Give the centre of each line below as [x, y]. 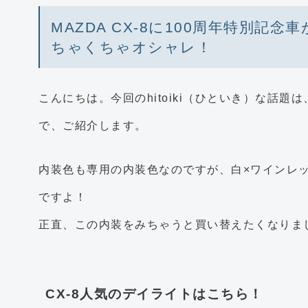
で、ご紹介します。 [93, 126]
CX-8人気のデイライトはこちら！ [154, 294]
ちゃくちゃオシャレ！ [131, 47]
